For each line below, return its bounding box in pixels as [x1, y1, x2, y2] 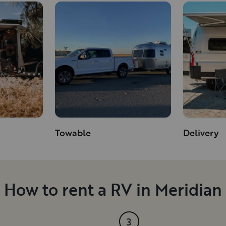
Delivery [183, 126, 219, 140]
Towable [54, 126, 91, 140]
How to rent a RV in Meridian [4, 178, 222, 202]
